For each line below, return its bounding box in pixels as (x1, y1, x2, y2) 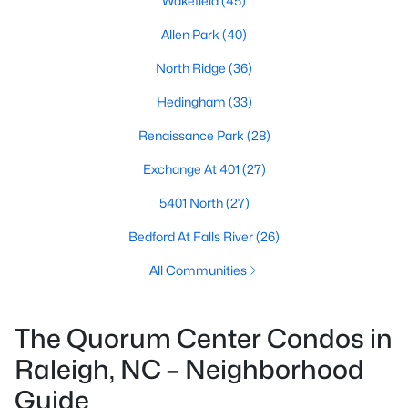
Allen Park (161, 26, 222, 42)
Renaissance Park (138, 127, 247, 143)
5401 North (158, 195, 226, 210)
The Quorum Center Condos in (15, 322, 393, 354)
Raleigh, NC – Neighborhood (15, 353, 364, 385)
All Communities (148, 262, 247, 278)
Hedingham (156, 94, 229, 109)
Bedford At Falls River (128, 229, 256, 244)
